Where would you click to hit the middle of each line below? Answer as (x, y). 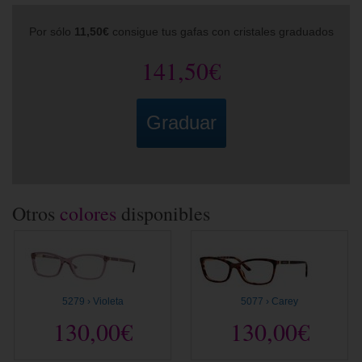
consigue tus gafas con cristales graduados (221, 32)
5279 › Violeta (93, 301)
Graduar (181, 122)
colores (88, 213)
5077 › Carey (269, 301)
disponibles (163, 213)
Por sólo (51, 32)
